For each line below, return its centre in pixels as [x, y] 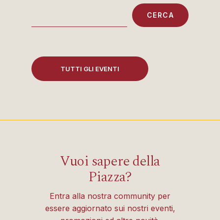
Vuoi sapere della [110, 162]
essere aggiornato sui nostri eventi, [110, 208]
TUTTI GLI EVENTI [90, 69]
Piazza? [110, 177]
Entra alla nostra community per [110, 196]
